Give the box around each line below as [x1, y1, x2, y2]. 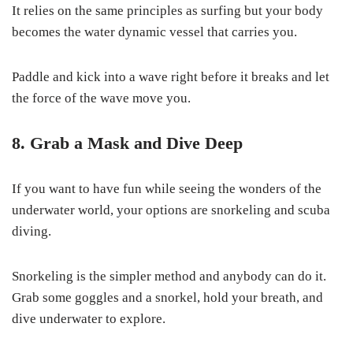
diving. [12, 224, 51, 240]
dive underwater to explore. [12, 311, 165, 327]
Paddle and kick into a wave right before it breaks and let [12, 69, 329, 85]
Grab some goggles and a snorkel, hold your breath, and [12, 290, 323, 306]
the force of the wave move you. [12, 91, 191, 106]
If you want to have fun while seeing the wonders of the [12, 181, 321, 197]
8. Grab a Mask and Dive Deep [12, 133, 243, 154]
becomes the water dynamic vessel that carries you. [12, 24, 297, 40]
